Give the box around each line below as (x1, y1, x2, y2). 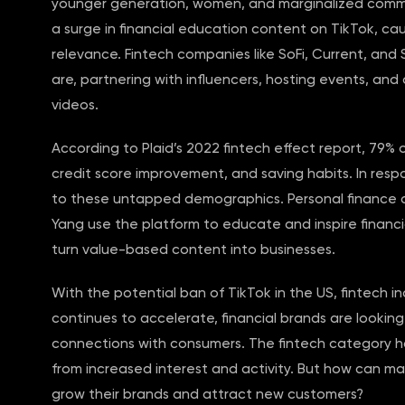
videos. (52, 96, 99, 113)
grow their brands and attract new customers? (52, 385, 363, 402)
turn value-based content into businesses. (52, 240, 335, 258)
